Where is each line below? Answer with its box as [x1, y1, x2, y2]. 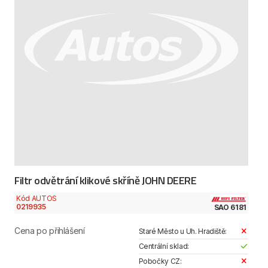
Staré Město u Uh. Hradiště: [138, 226, 227, 236]
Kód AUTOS [16, 194, 57, 203]
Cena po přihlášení [14, 225, 85, 236]
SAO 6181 [214, 202, 246, 212]
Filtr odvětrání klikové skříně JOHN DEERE [14, 172, 197, 189]
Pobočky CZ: [138, 256, 182, 266]
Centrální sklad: [138, 241, 189, 251]
